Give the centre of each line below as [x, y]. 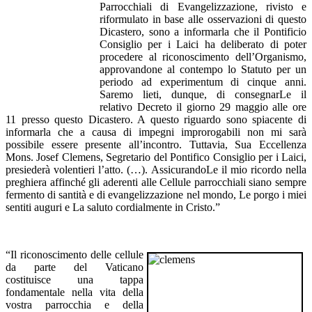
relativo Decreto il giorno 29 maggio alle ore [203, 107]
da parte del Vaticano [75, 267]
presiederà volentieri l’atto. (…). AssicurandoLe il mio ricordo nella [156, 169]
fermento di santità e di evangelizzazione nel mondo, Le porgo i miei [156, 194]
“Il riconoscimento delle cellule [75, 254]
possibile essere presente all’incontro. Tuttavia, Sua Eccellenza [156, 144]
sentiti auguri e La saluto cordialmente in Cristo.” [113, 207]
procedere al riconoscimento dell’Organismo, [203, 56]
